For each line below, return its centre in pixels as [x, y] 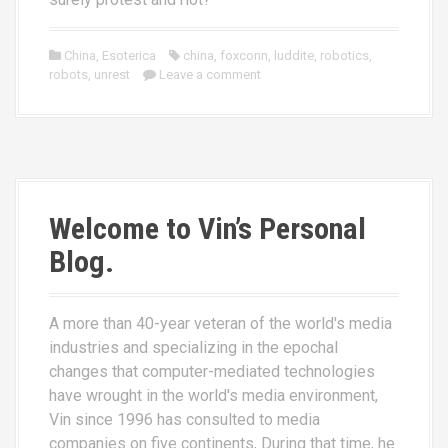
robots [68, 74]
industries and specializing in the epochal [193, 347]
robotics [344, 55]
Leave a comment [210, 74]
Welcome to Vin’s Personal [207, 228]
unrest [112, 74]
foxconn [244, 55]
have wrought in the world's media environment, [213, 395]
